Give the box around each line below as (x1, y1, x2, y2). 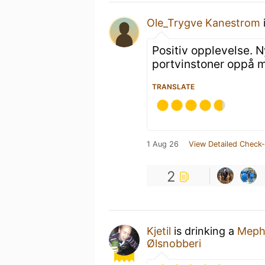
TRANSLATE (152, 82, 195, 91)
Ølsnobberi (147, 237, 201, 250)
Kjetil (147, 224, 171, 237)
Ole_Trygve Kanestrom (147, 16, 260, 29)
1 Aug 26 (147, 139, 179, 148)
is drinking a (171, 224, 237, 237)
